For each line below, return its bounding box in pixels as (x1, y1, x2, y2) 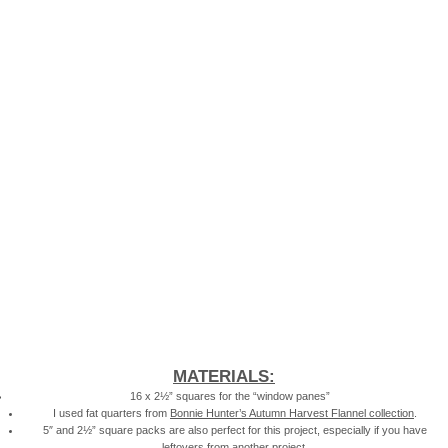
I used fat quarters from (53, 406, 170, 419)
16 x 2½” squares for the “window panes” (129, 389, 330, 402)
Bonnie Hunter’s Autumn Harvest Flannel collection (170, 406, 414, 419)
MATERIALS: (173, 366, 275, 386)
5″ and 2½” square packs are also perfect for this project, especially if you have (43, 423, 427, 436)
